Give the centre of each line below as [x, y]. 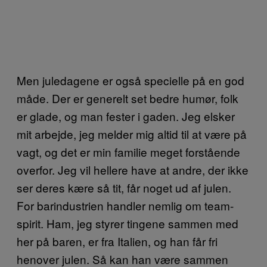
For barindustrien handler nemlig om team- [125, 205]
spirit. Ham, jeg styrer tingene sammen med [128, 223]
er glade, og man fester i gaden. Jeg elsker [126, 116]
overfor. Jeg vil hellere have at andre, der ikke [133, 169]
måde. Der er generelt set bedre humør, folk [128, 98]
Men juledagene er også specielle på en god [131, 80]
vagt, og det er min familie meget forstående [128, 151]
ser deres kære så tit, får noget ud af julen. [124, 187]
